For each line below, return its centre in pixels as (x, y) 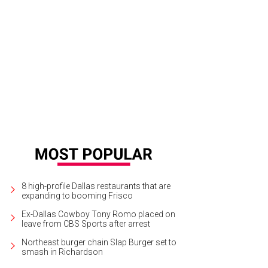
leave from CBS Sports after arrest (86, 223)
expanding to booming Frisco (77, 195)
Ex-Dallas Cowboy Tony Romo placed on (98, 214)
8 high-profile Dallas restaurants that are (96, 186)
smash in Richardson (62, 252)
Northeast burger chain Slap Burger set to (99, 242)
